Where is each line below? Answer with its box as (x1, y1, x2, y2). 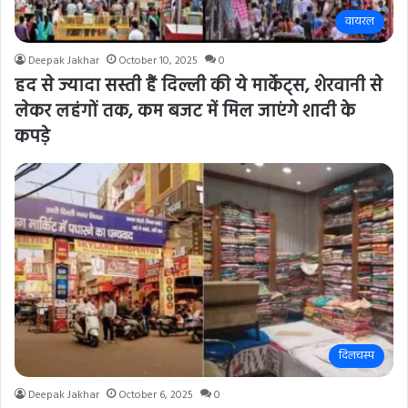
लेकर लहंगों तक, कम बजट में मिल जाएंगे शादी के (15, 97, 355, 127)
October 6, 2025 (118, 386, 193, 405)
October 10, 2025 (118, 52, 198, 71)
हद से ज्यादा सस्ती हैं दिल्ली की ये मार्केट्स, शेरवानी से (15, 72, 382, 102)
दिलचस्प (339, 346, 374, 366)
